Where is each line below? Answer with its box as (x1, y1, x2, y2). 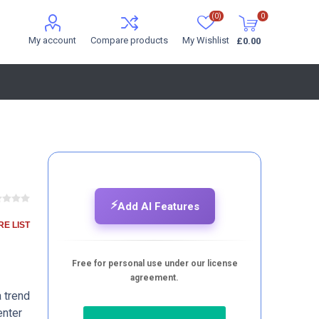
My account (28, 35, 77, 46)
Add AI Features (117, 199, 199, 213)
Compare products (90, 35, 169, 46)
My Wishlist (182, 35, 230, 46)
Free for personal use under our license (71, 258, 238, 268)
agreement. (130, 273, 179, 283)
